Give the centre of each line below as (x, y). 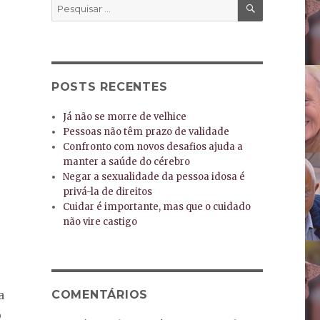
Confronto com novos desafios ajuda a (153, 147)
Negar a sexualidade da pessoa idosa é (154, 177)
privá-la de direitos (108, 192)
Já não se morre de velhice (125, 117)
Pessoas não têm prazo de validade (146, 132)
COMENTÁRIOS (100, 295)
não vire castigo (100, 222)
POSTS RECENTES (109, 87)
